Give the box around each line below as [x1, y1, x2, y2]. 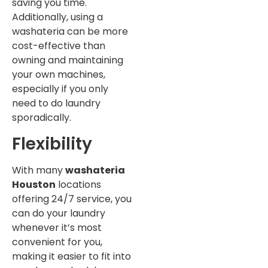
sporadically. [12, 111, 71, 125]
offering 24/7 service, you [12, 191, 132, 206]
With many [12, 163, 65, 177]
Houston [12, 177, 56, 191]
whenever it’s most [12, 220, 102, 234]
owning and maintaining [12, 53, 123, 68]
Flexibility [12, 132, 92, 156]
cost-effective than [12, 39, 105, 53]
